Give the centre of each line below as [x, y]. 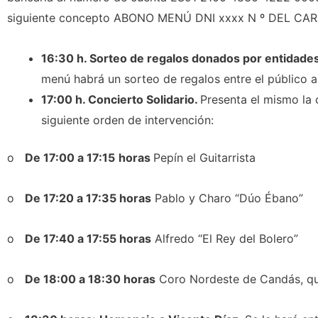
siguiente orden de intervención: [127, 120]
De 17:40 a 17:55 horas [88, 238]
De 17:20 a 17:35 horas [88, 198]
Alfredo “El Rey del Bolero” [225, 238]
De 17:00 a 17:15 [70, 158]
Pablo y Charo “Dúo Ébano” [227, 198]
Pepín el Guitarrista [204, 158]
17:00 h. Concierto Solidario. [121, 99]
